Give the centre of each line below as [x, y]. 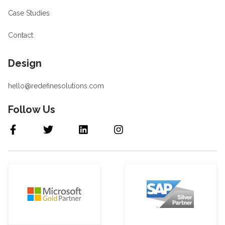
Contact [21, 35]
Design [25, 64]
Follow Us [32, 110]
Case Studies [29, 13]
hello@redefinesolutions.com [56, 86]
